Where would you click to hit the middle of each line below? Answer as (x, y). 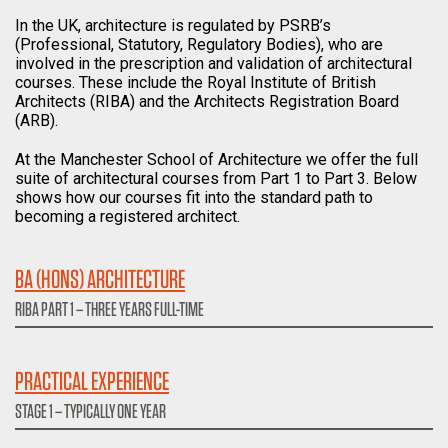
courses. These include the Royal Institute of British (195, 83)
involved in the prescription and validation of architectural (213, 64)
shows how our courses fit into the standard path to (194, 198)
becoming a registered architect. (127, 217)
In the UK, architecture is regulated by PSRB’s (173, 26)
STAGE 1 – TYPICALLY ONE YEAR (90, 411)
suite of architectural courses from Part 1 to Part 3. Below (216, 179)
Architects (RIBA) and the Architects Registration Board (207, 102)
